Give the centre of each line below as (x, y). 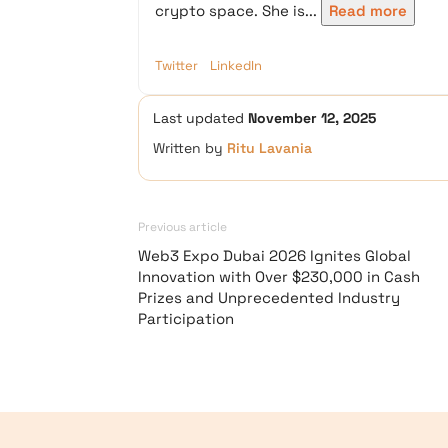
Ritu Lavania (269, 148)
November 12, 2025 (312, 118)
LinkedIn (236, 65)
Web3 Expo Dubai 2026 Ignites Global (274, 255)
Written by (190, 148)
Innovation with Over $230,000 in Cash (279, 276)
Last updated (200, 118)
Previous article (182, 227)
